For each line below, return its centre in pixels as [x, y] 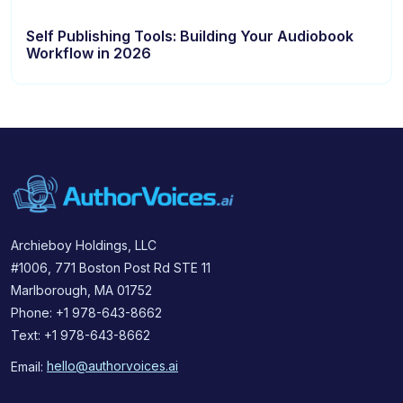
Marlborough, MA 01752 [81, 290]
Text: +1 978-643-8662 [81, 335]
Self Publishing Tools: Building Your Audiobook [190, 36]
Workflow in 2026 [89, 53]
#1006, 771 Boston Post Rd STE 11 [111, 267]
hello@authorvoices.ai [112, 366]
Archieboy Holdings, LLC [84, 245]
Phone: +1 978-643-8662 [86, 312]
